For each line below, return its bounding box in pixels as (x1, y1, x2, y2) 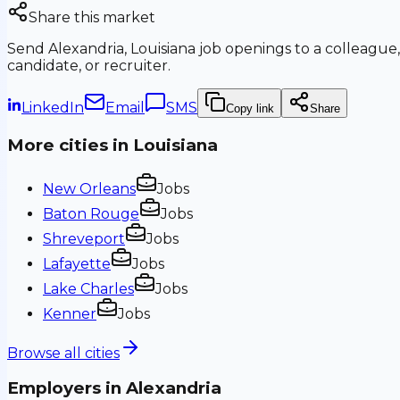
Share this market (29, 9, 155, 27)
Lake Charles (43, 279, 134, 297)
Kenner (43, 304, 96, 322)
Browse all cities (7, 344, 120, 362)
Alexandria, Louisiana (48, 40, 196, 58)
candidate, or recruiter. (7, 57, 171, 75)
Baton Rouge (43, 204, 139, 222)
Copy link (226, 102, 274, 116)
